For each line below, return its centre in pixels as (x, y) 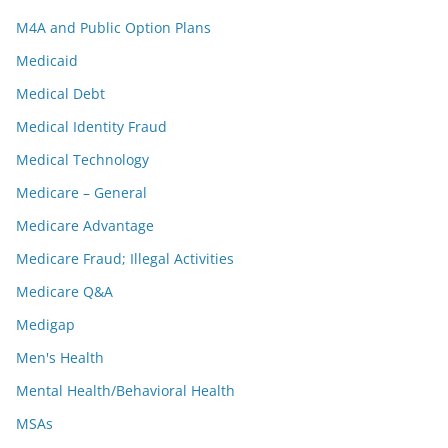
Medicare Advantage (85, 225)
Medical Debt (60, 93)
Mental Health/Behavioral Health (125, 390)
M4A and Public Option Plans (113, 27)
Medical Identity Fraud (91, 126)
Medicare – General (81, 192)
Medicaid (47, 60)
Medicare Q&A (64, 291)
